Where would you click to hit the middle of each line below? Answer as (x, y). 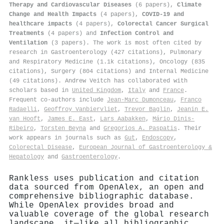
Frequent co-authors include (58, 100)
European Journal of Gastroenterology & (145, 147)
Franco (191, 100)
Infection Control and (137, 33)
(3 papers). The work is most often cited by (124, 43)
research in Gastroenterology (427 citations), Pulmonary (105, 52)
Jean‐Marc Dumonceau (140, 100)
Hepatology (26, 157)
